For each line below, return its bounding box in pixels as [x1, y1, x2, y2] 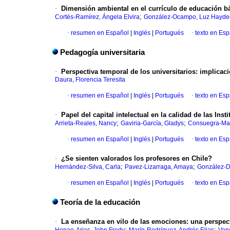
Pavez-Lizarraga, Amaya [125, 163, 193, 171]
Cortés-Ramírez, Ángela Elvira [55, 13, 140, 21]
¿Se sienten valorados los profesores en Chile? [61, 155, 212, 163]
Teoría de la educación [60, 198, 140, 207]
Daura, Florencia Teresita [55, 76, 125, 84]
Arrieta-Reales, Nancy [55, 120, 117, 127]
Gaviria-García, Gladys [121, 120, 184, 127]
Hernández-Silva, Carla [55, 163, 121, 171]
